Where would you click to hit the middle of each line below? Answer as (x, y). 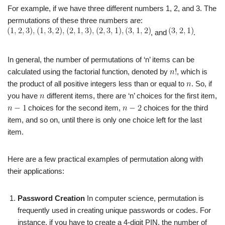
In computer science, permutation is (144, 198)
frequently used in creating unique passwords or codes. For (114, 210)
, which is (192, 71)
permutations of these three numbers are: (75, 20)
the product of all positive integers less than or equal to (97, 83)
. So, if (202, 83)
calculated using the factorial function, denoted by (89, 71)
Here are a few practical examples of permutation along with (105, 159)
